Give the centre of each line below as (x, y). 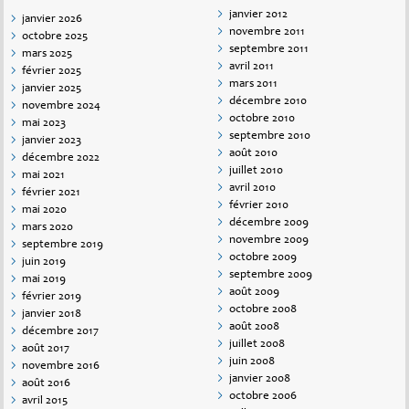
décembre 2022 (61, 159)
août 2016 (46, 384)
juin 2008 (252, 362)
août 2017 (46, 350)
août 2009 (254, 293)
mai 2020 (44, 211)
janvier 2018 (52, 315)
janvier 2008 (259, 380)
